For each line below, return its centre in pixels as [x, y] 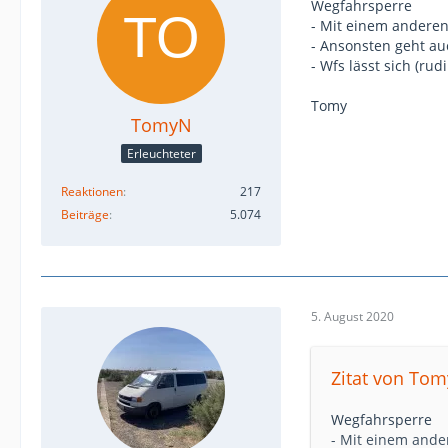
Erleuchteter [161, 153]
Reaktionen [92, 191]
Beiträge [85, 214]
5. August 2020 [352, 317]
